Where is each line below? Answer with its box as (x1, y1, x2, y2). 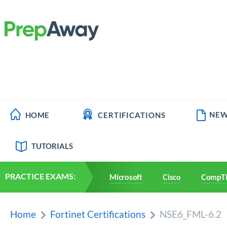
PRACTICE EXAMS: (5, 172, 75, 181)
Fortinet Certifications (50, 208, 145, 220)
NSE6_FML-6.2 (160, 208, 221, 220)
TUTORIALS (31, 141, 73, 150)
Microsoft (109, 172, 143, 181)
